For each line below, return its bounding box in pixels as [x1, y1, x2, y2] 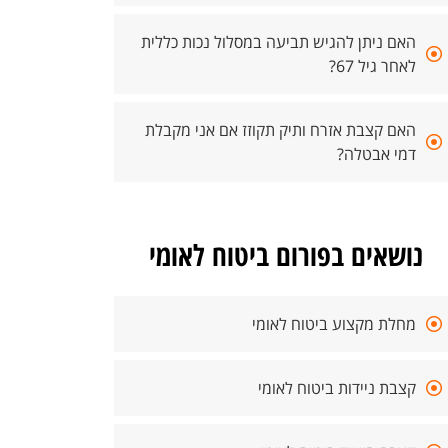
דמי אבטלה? [337, 143, 416, 165]
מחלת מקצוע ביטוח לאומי [252, 313, 416, 335]
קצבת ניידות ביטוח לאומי [258, 377, 416, 399]
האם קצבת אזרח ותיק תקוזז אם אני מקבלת [145, 119, 416, 141]
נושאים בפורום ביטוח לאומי [149, 235, 423, 274]
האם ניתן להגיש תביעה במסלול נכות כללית [141, 31, 416, 53]
